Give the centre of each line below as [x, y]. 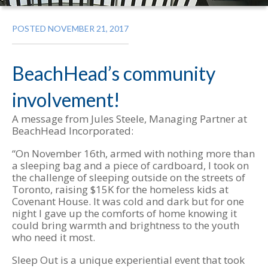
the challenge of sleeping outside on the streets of [129, 177]
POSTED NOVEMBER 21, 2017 [70, 28]
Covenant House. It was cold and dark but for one [128, 201]
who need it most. [54, 237]
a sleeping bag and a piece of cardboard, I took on [130, 165]
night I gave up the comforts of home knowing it [124, 213]
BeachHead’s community [114, 73]
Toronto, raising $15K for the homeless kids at [120, 189]
